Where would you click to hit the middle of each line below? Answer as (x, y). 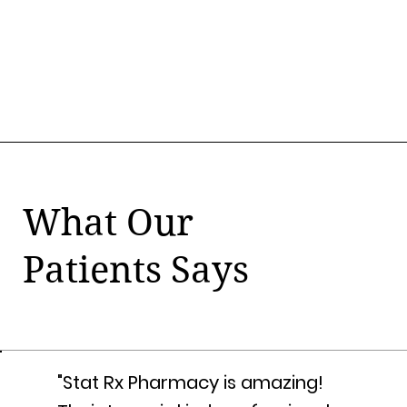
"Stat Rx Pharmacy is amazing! (191, 383)
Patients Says (135, 269)
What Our (108, 222)
